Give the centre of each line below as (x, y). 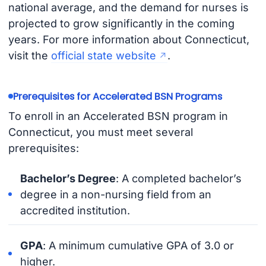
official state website (103, 55)
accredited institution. (75, 210)
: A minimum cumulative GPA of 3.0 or (139, 245)
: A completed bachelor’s (179, 178)
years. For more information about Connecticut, (129, 39)
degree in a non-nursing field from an (116, 194)
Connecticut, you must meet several (100, 132)
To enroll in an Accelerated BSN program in (118, 116)
